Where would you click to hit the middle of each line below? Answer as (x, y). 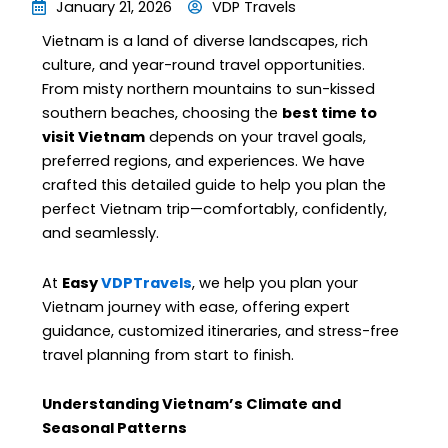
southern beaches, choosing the (162, 113)
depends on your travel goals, (256, 137)
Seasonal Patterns (115, 428)
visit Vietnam (94, 137)
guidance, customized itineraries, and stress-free (221, 330)
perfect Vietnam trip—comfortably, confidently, (215, 209)
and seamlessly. (101, 233)
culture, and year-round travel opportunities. (204, 65)
